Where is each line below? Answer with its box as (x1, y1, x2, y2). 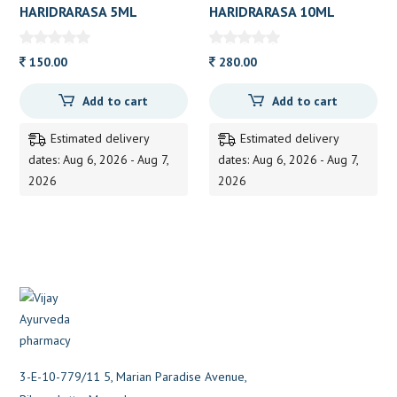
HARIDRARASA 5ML (19, 3, 138, 20)
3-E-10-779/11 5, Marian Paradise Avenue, (19, 368, 248, 385)
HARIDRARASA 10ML (209, 3, 335, 20)
